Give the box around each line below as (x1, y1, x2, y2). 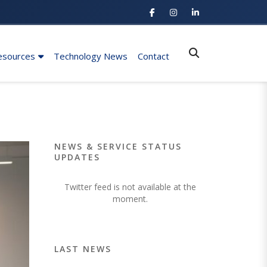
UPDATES (54, 151, 100, 163)
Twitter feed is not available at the (64, 181, 196, 193)
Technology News (54, 49, 128, 62)
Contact (138, 49, 169, 62)
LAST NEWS (54, 243, 111, 254)
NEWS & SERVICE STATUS (54, 140, 182, 152)
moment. (113, 193, 148, 204)
